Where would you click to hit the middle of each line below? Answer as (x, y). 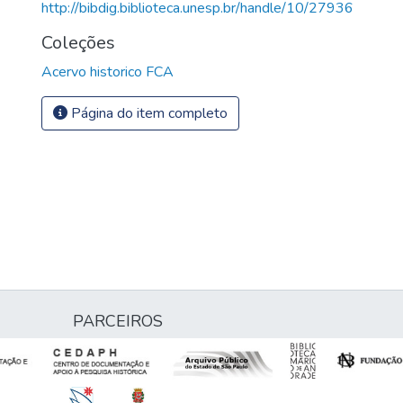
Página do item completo (148, 113)
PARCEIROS (118, 321)
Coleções (78, 42)
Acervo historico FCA (107, 72)
